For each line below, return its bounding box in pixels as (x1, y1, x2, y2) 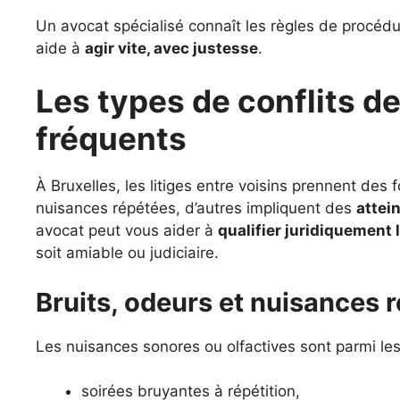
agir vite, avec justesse (85, 38, 258, 57)
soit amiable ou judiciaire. (36, 244, 219, 262)
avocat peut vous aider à (36, 221, 218, 239)
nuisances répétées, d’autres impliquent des (36, 199, 356, 217)
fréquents (36, 120, 187, 157)
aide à (36, 38, 85, 57)
